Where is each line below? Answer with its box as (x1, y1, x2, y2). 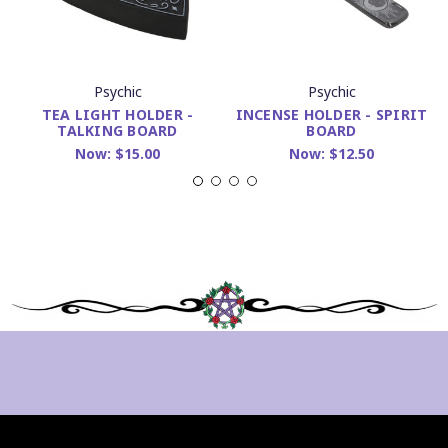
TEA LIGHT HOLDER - (41, 104, 194, 124)
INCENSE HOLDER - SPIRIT (235, 104, 428, 124)
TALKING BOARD (57, 120, 178, 140)
